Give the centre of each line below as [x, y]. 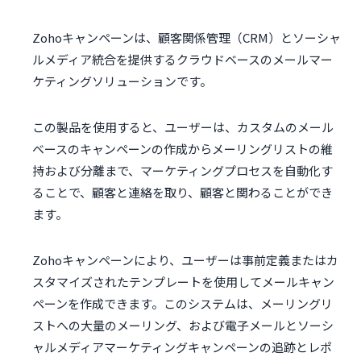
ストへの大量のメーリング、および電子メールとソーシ [183, 326]
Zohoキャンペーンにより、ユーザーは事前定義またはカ [185, 260]
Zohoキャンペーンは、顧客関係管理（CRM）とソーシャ [187, 38]
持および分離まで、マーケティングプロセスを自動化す [183, 171]
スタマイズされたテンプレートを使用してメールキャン [183, 282]
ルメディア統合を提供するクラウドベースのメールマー [183, 60]
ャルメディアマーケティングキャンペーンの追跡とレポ [182, 347]
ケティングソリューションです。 [122, 81]
